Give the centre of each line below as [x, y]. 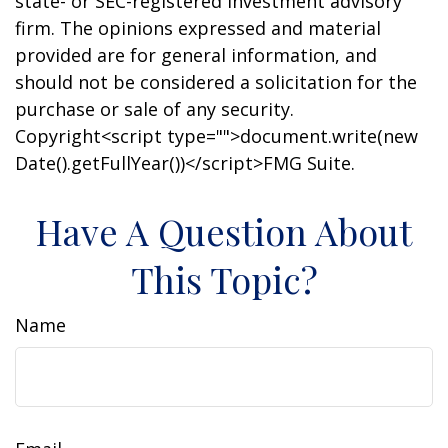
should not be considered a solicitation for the [216, 82]
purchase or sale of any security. [154, 109]
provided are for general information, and [196, 55]
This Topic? [224, 279]
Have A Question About [224, 231]
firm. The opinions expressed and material [198, 28]
